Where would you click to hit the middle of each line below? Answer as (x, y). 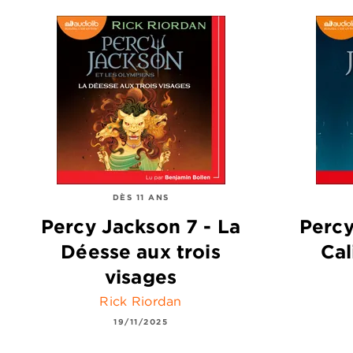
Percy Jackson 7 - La (141, 226)
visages (141, 276)
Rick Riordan (141, 301)
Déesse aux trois (141, 251)
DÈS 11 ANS (141, 197)
